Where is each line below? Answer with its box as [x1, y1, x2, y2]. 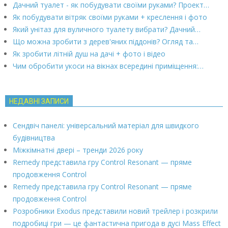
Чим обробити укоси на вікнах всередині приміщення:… [13, 61, 204, 71]
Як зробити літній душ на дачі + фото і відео [13, 48, 165, 59]
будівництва [13, 132, 55, 142]
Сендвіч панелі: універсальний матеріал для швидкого [13, 120, 199, 130]
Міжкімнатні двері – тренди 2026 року [13, 145, 143, 155]
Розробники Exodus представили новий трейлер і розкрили [13, 206, 218, 216]
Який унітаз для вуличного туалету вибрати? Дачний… [13, 24, 201, 34]
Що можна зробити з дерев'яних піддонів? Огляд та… [13, 36, 198, 46]
